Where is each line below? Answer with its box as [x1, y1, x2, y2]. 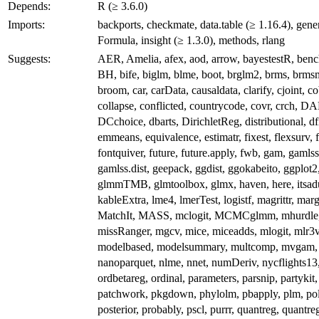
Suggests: [8, 52, 51, 65]
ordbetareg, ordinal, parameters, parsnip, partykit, [98, 271, 318, 284]
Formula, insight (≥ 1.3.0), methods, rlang [98, 33, 285, 46]
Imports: [8, 18, 45, 31]
